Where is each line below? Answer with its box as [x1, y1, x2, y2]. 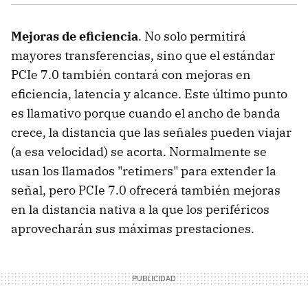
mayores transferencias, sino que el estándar [11, 47, 275, 63]
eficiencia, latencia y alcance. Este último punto [11, 85, 287, 102]
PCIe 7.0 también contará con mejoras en [11, 66, 251, 82]
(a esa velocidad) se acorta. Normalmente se [11, 143, 267, 159]
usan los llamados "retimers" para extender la [11, 162, 276, 179]
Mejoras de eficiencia [11, 27, 138, 44]
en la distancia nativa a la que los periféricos [11, 201, 269, 217]
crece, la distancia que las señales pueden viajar [11, 124, 291, 140]
